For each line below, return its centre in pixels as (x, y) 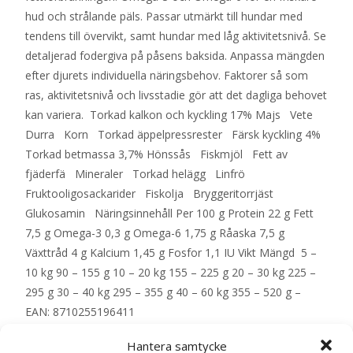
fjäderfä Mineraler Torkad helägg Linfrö (138, 173)
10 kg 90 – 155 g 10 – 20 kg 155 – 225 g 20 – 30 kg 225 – (171, 272)
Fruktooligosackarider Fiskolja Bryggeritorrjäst (152, 193)
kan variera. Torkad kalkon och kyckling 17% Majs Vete (172, 114)
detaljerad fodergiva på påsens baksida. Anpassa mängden (175, 55)
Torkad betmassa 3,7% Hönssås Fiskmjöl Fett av (156, 154)
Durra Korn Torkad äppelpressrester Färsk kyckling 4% (173, 134)
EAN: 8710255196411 (80, 311)
